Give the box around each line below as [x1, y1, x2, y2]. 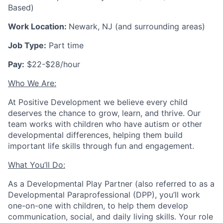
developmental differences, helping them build [8, 130, 183, 140]
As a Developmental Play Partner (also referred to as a [8, 179, 215, 189]
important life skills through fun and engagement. [8, 141, 194, 151]
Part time [46, 40, 84, 51]
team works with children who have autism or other [8, 119, 202, 129]
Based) [8, 2, 34, 13]
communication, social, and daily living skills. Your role [8, 212, 213, 222]
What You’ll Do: [8, 160, 65, 170]
